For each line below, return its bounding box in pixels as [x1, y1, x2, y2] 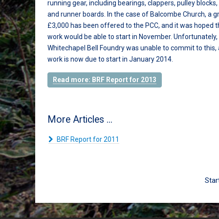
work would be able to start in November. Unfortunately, [47, 33, 218, 41]
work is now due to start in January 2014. [47, 55, 173, 63]
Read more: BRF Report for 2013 [53, 76, 156, 84]
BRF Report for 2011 [55, 135, 119, 143]
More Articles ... [47, 114, 112, 125]
